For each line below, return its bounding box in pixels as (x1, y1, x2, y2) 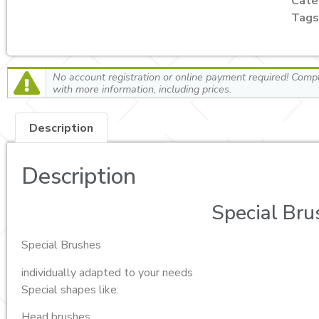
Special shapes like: (21, 281, 119, 298)
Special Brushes (21, 237, 101, 253)
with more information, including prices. (52, 81, 231, 96)
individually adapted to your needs (21, 264, 193, 281)
